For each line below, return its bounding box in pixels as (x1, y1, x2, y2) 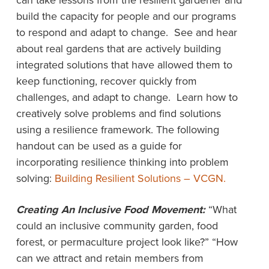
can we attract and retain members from (16, 252, 204, 265)
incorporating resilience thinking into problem (16, 156, 229, 169)
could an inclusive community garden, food (16, 219, 218, 232)
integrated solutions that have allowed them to (16, 58, 232, 71)
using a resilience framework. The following (16, 123, 219, 136)
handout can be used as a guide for (16, 139, 182, 153)
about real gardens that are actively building (16, 42, 221, 55)
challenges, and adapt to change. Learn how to (16, 91, 238, 104)
